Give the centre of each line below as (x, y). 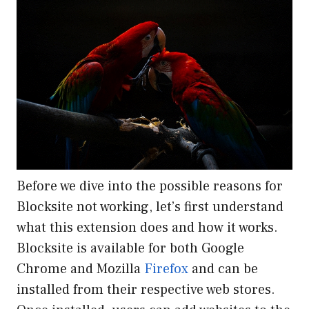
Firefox (166, 269)
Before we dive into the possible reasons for (150, 187)
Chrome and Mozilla (80, 269)
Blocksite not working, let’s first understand (150, 207)
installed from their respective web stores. (146, 290)
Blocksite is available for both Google (130, 249)
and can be (223, 269)
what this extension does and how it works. (147, 228)
